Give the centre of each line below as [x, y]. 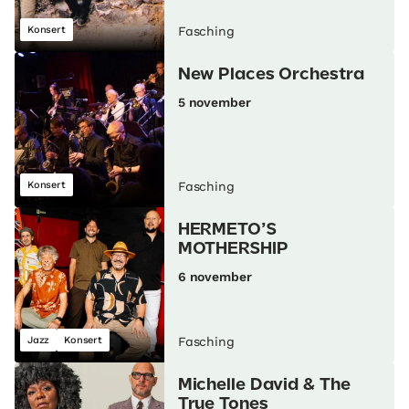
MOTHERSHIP [233, 250]
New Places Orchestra [271, 75]
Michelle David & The [264, 386]
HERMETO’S [227, 231]
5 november [214, 103]
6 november [215, 277]
